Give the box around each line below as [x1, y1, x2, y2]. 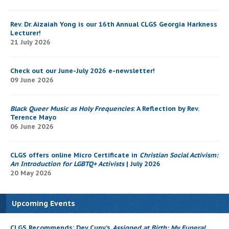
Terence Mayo [10, 113, 56, 122]
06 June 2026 [10, 122, 54, 131]
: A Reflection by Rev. [133, 104, 199, 113]
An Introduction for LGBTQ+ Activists [10, 159, 124, 169]
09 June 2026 [10, 76, 54, 85]
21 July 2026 [10, 38, 51, 47]
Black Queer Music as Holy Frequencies [10, 104, 133, 113]
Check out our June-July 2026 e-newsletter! [10, 66, 155, 76]
